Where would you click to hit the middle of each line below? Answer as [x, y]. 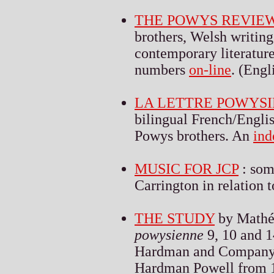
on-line [210, 69]
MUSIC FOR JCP [187, 168]
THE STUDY [175, 218]
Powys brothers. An [194, 135]
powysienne [169, 235]
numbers [162, 69]
